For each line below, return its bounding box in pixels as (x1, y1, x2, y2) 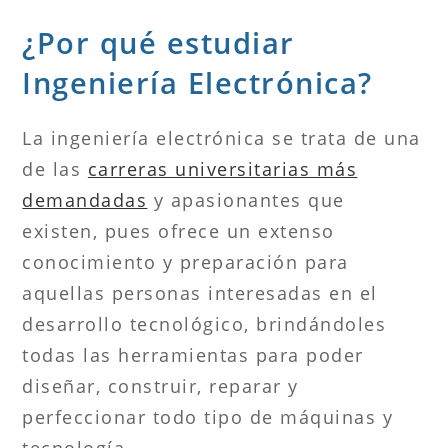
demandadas (22, 187, 148, 212)
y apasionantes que (147, 187, 345, 212)
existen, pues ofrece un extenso (22, 218, 335, 243)
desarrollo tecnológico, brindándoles (22, 311, 387, 336)
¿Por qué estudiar (22, 22, 295, 62)
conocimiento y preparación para (22, 249, 349, 274)
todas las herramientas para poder (22, 342, 364, 367)
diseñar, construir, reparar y (22, 373, 299, 398)
